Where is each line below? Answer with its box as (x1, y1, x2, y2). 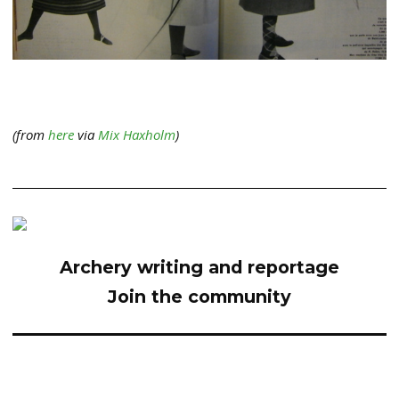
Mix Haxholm (98, 126, 175, 144)
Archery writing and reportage (60, 256, 339, 279)
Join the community (108, 286, 291, 308)
